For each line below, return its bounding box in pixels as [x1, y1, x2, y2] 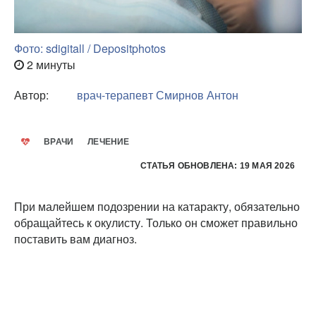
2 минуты [24, 56, 75, 73]
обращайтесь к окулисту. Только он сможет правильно [14, 214, 298, 231]
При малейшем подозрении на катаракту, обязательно [14, 197, 300, 214]
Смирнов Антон [156, 86, 238, 103]
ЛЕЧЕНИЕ [87, 136, 130, 147]
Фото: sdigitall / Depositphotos [14, 39, 166, 56]
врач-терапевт [77, 86, 153, 103]
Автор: [14, 86, 49, 103]
